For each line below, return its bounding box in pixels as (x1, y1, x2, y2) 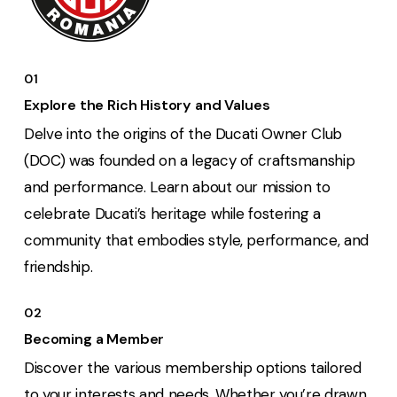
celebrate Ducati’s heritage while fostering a (24, 203, 321, 223)
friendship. (24, 256, 93, 276)
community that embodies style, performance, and (24, 230, 370, 250)
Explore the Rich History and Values (24, 95, 270, 114)
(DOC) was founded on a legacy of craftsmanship (24, 150, 355, 170)
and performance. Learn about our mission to (24, 176, 331, 197)
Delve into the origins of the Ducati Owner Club (24, 123, 343, 144)
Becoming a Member (24, 329, 165, 348)
